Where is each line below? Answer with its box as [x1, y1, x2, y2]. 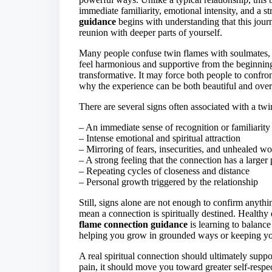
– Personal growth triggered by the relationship [79, 176, 258, 187]
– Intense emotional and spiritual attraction [79, 132, 240, 143]
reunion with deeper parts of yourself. [79, 27, 222, 38]
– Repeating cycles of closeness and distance [79, 165, 250, 176]
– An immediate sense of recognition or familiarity [79, 121, 270, 132]
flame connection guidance [79, 219, 188, 229]
